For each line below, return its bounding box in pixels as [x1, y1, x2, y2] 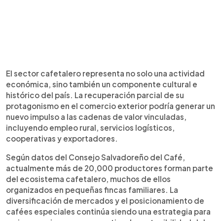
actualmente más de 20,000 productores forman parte [6, 163, 213, 173]
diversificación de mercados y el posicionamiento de [6, 195, 204, 205]
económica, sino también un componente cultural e [6, 79, 197, 89]
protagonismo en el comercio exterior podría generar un [6, 101, 215, 110]
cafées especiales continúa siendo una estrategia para [6, 206, 211, 216]
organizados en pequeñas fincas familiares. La [6, 184, 178, 194]
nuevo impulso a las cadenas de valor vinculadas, [6, 111, 186, 121]
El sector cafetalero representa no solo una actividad [6, 68, 205, 78]
